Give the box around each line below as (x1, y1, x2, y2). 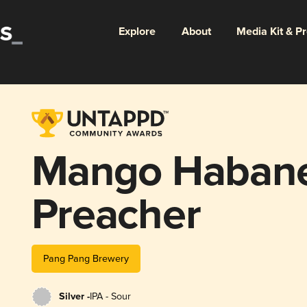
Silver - (58, 290, 90, 303)
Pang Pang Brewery (42, 252, 129, 265)
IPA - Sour (89, 290, 131, 302)
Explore (118, 24, 156, 39)
